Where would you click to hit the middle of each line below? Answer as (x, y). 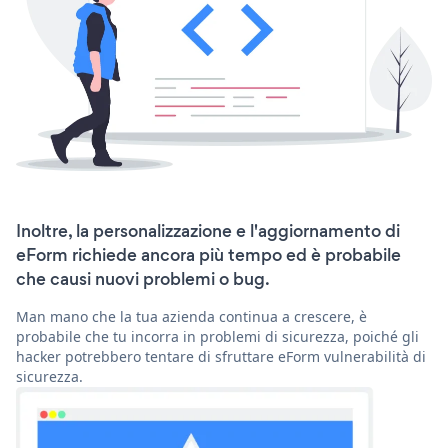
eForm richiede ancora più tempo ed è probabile (208, 255)
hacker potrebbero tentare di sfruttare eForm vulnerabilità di (221, 357)
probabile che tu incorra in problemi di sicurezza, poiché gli (217, 337)
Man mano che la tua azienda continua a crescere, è (191, 317)
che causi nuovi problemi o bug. (143, 279)
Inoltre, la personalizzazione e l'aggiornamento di (208, 231)
